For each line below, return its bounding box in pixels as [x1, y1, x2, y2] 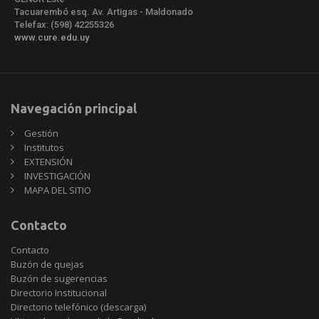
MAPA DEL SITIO [24, 184, 91, 197]
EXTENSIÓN [24, 155, 73, 169]
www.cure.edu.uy [14, 32, 89, 43]
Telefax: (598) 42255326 [14, 19, 114, 31]
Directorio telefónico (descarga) [11, 300, 146, 314]
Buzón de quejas [11, 258, 84, 271]
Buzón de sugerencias [11, 272, 108, 286]
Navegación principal [11, 101, 137, 116]
